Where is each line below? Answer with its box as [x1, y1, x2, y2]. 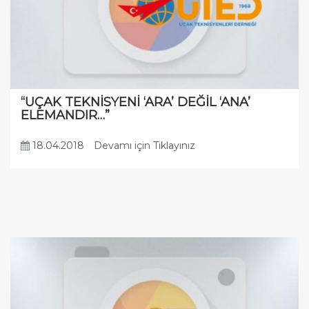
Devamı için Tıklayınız [94, 139, 195, 152]
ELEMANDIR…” [21, 108, 110, 123]
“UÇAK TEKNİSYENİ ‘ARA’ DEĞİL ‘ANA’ [21, 94, 250, 110]
